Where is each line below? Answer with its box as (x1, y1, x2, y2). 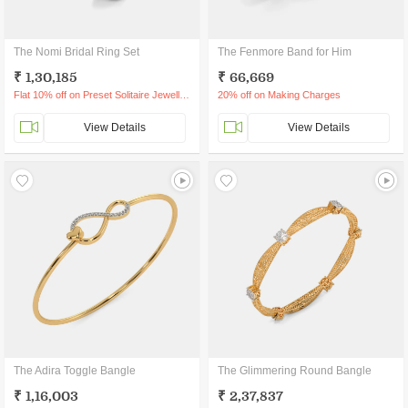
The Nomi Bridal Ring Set (14, 46, 139, 58)
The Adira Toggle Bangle (14, 364, 136, 377)
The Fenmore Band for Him (218, 46, 352, 58)
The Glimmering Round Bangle (218, 364, 372, 377)
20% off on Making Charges (218, 89, 341, 100)
